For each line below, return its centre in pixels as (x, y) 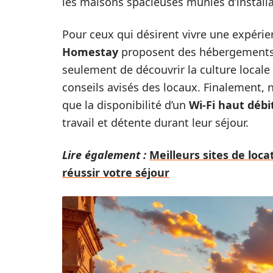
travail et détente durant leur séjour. (155, 122)
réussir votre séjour (116, 172)
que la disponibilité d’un (126, 105)
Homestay (90, 51)
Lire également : (104, 154)
